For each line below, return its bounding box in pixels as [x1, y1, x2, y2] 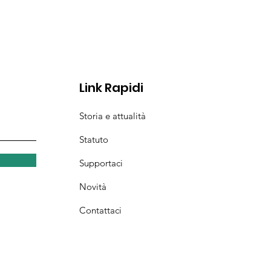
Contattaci [79, 204, 122, 217]
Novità [79, 181, 107, 193]
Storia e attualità [79, 110, 146, 122]
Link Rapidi [79, 79, 144, 97]
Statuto [79, 134, 109, 146]
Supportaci [79, 157, 123, 169]
